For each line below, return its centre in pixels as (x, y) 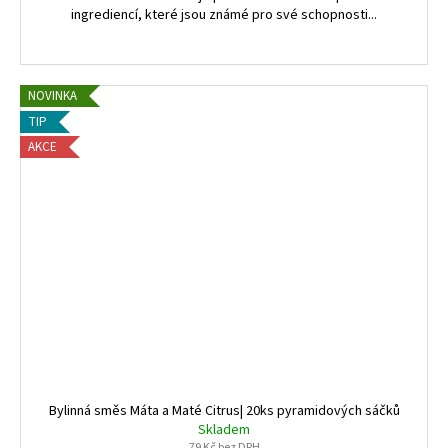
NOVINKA (52, 96)
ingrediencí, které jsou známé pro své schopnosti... (224, 15)
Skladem (224, 429)
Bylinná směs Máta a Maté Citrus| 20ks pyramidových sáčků (224, 410)
